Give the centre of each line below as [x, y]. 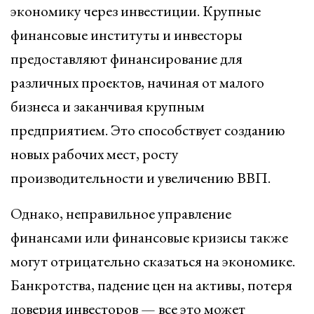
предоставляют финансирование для [127, 59]
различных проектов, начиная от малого [137, 82]
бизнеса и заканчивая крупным [108, 106]
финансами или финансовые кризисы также [149, 237]
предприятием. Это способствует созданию [148, 130]
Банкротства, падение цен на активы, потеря [151, 285]
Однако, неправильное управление [121, 213]
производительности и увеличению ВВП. [141, 178]
